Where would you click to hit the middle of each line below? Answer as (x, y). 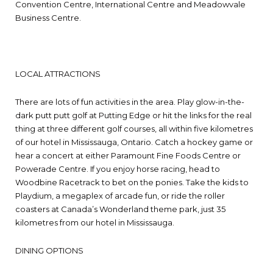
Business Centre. (48, 17)
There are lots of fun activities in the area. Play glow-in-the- (130, 101)
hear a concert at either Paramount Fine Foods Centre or (128, 155)
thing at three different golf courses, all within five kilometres (134, 128)
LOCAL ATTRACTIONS (58, 73)
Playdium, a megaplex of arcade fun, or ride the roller (120, 195)
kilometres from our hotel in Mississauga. (95, 222)
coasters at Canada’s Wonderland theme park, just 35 (120, 209)
